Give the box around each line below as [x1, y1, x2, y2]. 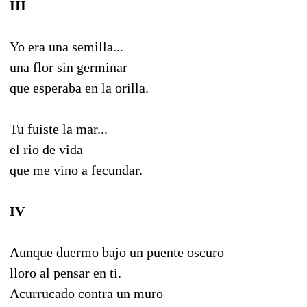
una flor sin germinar [10, 59, 127, 75]
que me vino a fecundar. [10, 162, 143, 177]
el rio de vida [10, 141, 83, 157]
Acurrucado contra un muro [10, 285, 163, 301]
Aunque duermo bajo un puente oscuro [10, 244, 224, 260]
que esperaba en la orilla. [10, 79, 149, 95]
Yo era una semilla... [10, 38, 123, 54]
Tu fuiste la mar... [10, 121, 108, 136]
